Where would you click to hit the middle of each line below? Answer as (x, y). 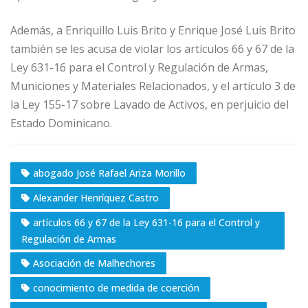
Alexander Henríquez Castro (96, 197)
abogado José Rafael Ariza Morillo (109, 173)
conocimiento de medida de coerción (116, 287)
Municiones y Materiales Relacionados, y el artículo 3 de (153, 86)
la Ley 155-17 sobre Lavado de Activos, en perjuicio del (150, 105)
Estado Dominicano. (61, 123)
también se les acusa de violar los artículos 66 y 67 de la (152, 49)
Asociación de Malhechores (94, 263)
